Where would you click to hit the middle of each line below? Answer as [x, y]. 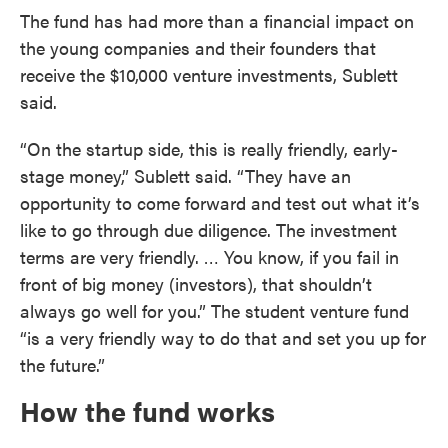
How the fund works [147, 411]
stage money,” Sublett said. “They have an [185, 175]
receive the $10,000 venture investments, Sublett [209, 74]
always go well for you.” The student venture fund [214, 310]
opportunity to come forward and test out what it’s [220, 202]
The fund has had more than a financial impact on [217, 20]
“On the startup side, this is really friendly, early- [209, 148]
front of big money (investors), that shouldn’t [196, 283]
